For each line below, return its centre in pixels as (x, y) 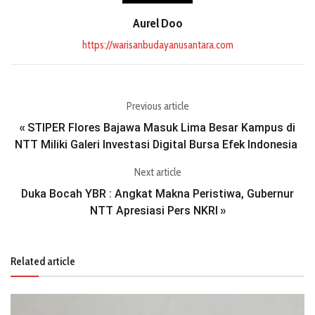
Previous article (157, 106)
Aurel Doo (157, 23)
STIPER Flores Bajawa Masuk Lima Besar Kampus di (161, 127)
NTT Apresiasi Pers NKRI (154, 210)
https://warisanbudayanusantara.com (157, 45)
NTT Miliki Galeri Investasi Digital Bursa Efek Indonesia (157, 144)
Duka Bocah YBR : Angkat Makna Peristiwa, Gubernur (157, 193)
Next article (157, 172)
